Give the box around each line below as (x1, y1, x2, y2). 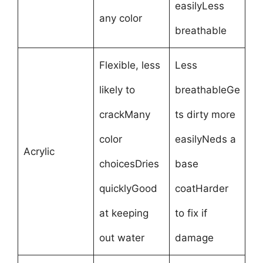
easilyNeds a (174, 133, 236, 145)
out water (99, 232, 144, 244)
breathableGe (174, 84, 240, 96)
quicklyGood (99, 183, 157, 194)
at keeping (99, 207, 149, 219)
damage (174, 232, 214, 244)
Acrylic (23, 146, 55, 157)
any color (99, 12, 142, 24)
